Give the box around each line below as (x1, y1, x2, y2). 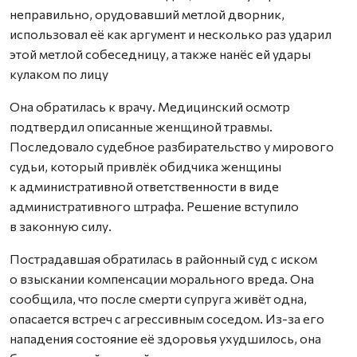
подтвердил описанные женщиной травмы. (10, 119, 273, 134)
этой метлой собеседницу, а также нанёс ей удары (10, 46, 311, 61)
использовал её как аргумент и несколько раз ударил (10, 26, 331, 41)
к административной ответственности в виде (10, 178, 279, 194)
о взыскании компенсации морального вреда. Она (10, 271, 314, 286)
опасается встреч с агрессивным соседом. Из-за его (10, 311, 324, 326)
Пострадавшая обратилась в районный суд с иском (10, 251, 317, 266)
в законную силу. (10, 218, 112, 233)
